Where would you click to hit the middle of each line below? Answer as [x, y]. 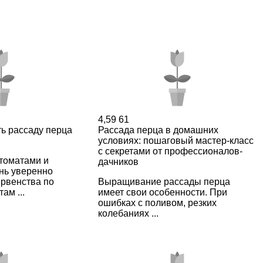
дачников [118, 161]
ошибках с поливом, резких [157, 203]
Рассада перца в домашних [158, 130]
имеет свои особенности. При [162, 192]
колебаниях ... [128, 213]
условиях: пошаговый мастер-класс [176, 140]
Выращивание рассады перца [164, 181]
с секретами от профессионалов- [170, 151]
